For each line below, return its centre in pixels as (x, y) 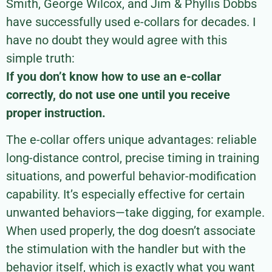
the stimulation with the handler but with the (126, 249)
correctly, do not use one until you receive (118, 95)
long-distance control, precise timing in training (133, 158)
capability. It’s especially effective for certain (125, 195)
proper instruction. (56, 113)
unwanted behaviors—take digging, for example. (135, 213)
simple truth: (40, 59)
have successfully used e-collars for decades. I (131, 22)
